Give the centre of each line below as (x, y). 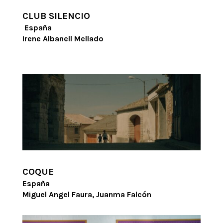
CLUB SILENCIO (56, 16)
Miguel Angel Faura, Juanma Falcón (87, 194)
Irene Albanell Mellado (63, 39)
